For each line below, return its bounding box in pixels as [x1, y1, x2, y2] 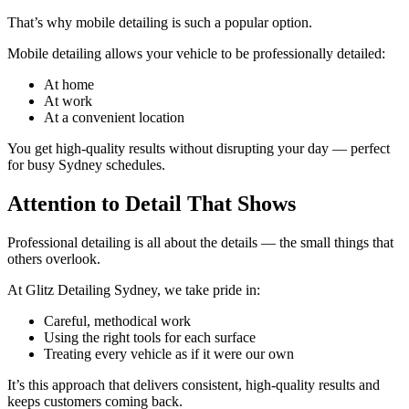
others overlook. [7, 250, 100, 267]
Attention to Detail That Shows [7, 192, 296, 216]
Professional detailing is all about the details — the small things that [7, 234, 393, 250]
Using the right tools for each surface [44, 329, 256, 345]
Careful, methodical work [44, 312, 191, 329]
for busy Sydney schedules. [7, 157, 165, 173]
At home [44, 77, 94, 93]
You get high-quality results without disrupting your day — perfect [7, 141, 390, 157]
